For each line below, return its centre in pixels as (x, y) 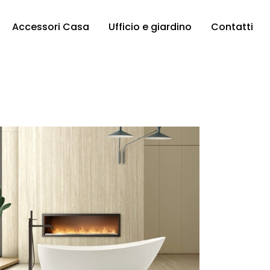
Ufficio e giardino (150, 27)
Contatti (232, 27)
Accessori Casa (51, 27)
